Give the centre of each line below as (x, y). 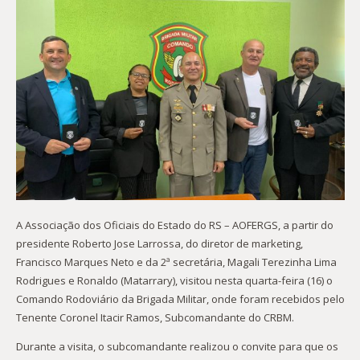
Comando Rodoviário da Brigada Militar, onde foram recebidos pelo (180, 299)
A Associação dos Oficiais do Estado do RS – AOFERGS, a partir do (174, 225)
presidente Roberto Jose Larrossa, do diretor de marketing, (159, 243)
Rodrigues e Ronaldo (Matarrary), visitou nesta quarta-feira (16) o (174, 280)
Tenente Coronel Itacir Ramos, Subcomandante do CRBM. (155, 317)
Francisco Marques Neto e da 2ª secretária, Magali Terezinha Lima (176, 262)
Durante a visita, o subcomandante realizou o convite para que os (177, 346)
